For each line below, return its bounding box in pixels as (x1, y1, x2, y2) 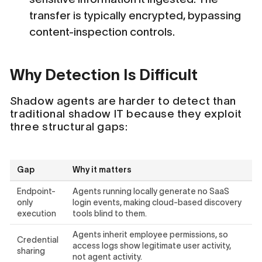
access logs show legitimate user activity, (72, 240, 231, 250)
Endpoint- (16, 186, 56, 196)
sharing (16, 246, 45, 256)
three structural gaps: (9, 120, 128, 133)
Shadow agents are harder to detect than (9, 94, 236, 107)
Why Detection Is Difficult (9, 65, 198, 83)
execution (16, 208, 56, 218)
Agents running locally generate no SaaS (72, 186, 229, 196)
